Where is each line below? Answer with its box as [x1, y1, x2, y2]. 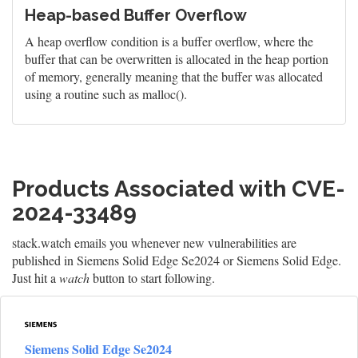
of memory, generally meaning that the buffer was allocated [25, 68, 323, 85]
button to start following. [89, 269, 215, 286]
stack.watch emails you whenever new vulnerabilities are [12, 234, 296, 251]
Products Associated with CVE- [12, 176, 345, 202]
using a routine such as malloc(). [25, 86, 187, 102]
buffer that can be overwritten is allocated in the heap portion [25, 50, 328, 67]
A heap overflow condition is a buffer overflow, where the [25, 33, 313, 50]
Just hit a [12, 269, 59, 286]
